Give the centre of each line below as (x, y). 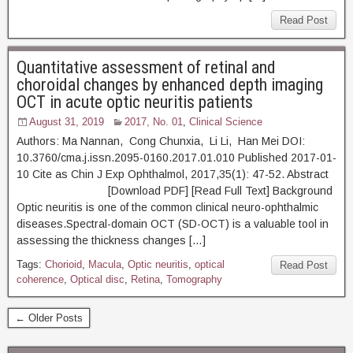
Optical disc (97, 279)
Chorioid (63, 264)
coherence (40, 279)
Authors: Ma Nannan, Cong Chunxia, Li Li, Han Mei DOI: (161, 141)
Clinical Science (226, 122)
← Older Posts (49, 318)
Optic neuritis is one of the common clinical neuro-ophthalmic (167, 207)
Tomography (194, 279)
